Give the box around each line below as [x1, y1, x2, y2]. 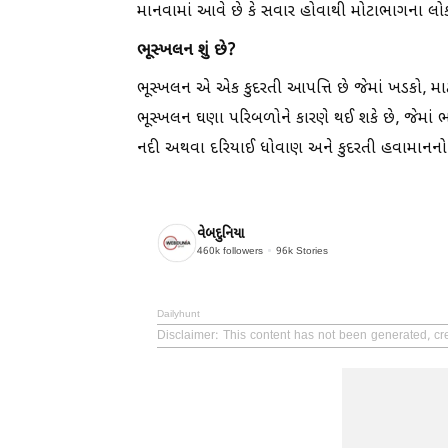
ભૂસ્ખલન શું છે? [137, 39, 236, 62]
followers [220, 245, 263, 259]
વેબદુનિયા [197, 225, 244, 245]
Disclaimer [157, 327, 215, 344]
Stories [293, 245, 328, 259]
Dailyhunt [157, 307, 200, 321]
